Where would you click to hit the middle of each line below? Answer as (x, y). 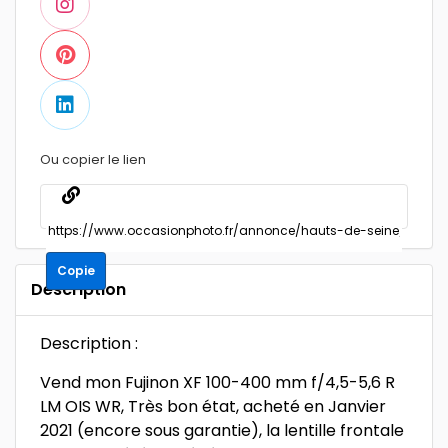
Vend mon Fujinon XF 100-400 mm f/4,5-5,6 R (217, 382)
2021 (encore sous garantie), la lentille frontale (222, 430)
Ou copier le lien (93, 159)
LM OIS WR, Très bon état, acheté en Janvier (213, 406)
